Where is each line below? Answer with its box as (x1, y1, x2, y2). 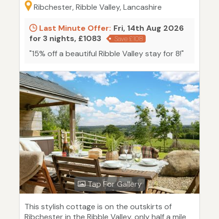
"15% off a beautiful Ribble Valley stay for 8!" (29, 48, 184, 59)
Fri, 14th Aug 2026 (113, 23, 184, 34)
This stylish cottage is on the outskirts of (24, 201, 172, 212)
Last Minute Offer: (37, 23, 111, 34)
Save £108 (114, 34, 143, 44)
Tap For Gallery (85, 179, 142, 190)
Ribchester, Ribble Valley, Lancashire (34, 2, 162, 13)
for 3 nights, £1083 (29, 33, 101, 44)
